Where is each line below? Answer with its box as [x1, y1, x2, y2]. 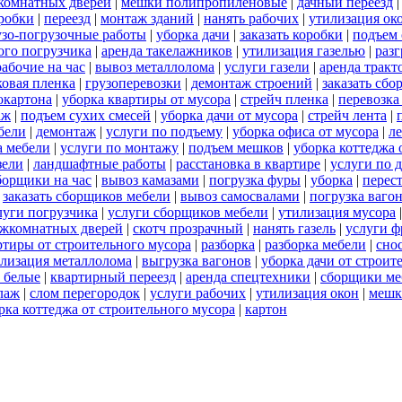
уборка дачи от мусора [161, 108, 298, 124]
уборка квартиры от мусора [62, 92, 231, 108]
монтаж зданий [100, 11, 194, 27]
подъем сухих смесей [21, 108, 151, 124]
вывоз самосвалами [180, 188, 300, 205]
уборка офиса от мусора [232, 124, 379, 140]
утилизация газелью [242, 43, 365, 59]
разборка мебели [265, 237, 366, 253]
